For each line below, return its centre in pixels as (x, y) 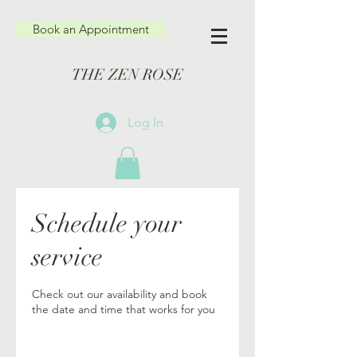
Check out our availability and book (120, 294)
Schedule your (107, 223)
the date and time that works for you (124, 309)
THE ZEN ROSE (127, 75)
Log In (146, 122)
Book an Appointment (91, 29)
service (67, 257)
